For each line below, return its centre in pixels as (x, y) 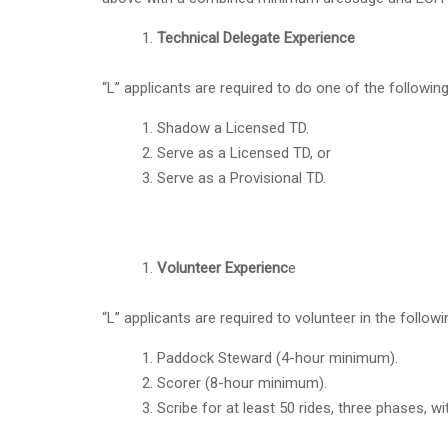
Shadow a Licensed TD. (233, 127)
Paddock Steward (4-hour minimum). (277, 357)
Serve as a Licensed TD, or (244, 152)
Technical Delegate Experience (256, 37)
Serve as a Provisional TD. (241, 177)
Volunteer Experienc (222, 267)
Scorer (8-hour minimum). (242, 382)
